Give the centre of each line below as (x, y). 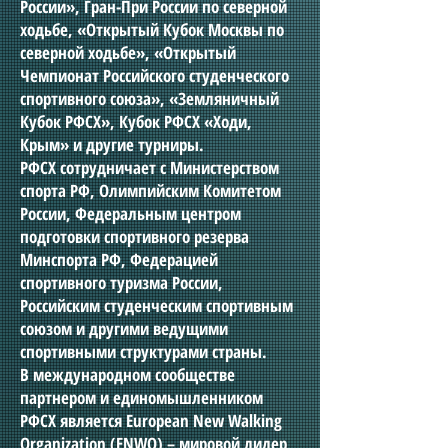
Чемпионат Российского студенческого (154, 75)
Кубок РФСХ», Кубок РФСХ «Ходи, (136, 121)
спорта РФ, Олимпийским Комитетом (150, 190)
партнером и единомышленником (141, 397)
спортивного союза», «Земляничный (149, 98)
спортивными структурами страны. (143, 351)
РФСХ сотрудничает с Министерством (149, 167)
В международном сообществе (127, 374)
